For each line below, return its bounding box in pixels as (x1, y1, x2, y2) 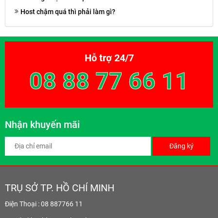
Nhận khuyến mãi (5, 119, 80, 130)
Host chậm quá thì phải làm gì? (20, 8, 115, 16)
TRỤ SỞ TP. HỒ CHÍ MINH (5, 182, 114, 194)
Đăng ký (169, 142, 194, 150)
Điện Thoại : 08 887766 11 (5, 200, 83, 208)
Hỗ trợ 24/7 (84, 52, 134, 64)
